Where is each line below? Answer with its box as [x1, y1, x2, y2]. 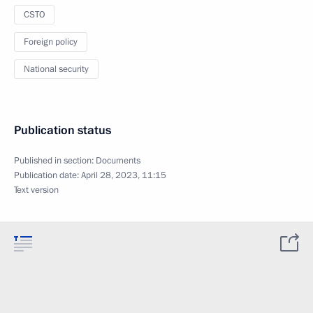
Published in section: [14, 154, 96, 167]
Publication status [14, 122, 111, 138]
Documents [96, 154, 140, 167]
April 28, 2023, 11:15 [81, 169, 166, 182]
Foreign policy [24, 36, 78, 48]
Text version [14, 184, 59, 196]
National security [24, 63, 89, 75]
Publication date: [14, 169, 81, 182]
